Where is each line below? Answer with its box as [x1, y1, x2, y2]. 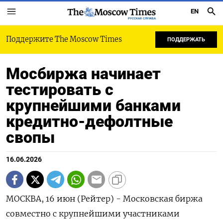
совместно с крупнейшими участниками [6, 209, 180, 219]
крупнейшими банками [6, 96, 181, 115]
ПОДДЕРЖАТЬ [167, 36, 205, 43]
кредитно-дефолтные [6, 112, 173, 131]
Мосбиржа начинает [6, 64, 161, 83]
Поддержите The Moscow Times [6, 35, 122, 44]
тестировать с [6, 80, 113, 99]
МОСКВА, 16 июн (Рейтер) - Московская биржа [6, 194, 203, 204]
